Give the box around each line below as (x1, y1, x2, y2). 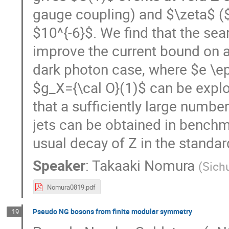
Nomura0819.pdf (47, 182, 96, 192)
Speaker (33, 155, 86, 175)
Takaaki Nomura (92, 155, 195, 175)
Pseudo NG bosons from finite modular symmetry (33, 207, 193, 217)
